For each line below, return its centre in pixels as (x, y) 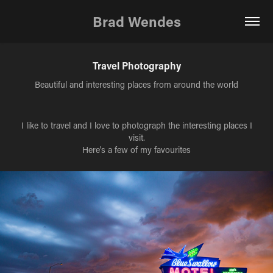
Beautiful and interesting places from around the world (136, 84)
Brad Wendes (136, 21)
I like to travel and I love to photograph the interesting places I (136, 125)
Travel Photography (136, 66)
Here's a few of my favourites (136, 150)
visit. (136, 137)
